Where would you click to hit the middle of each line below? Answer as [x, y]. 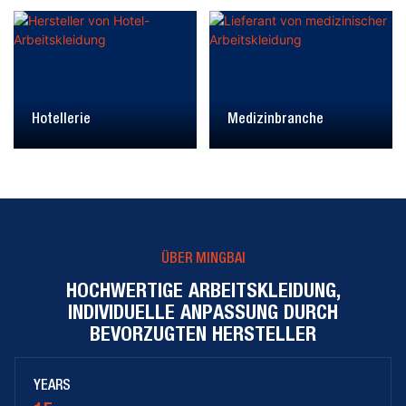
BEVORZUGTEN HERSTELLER [203, 333]
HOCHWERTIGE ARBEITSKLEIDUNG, [203, 290]
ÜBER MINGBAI [203, 259]
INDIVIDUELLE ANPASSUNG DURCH [203, 311]
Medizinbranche [275, 119]
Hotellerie [61, 119]
